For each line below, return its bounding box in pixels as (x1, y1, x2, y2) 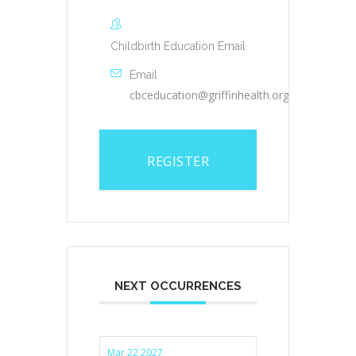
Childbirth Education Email (110, 40, 246, 53)
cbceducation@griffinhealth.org (130, 87, 289, 103)
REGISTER (147, 153, 209, 171)
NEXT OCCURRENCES (114, 279, 242, 294)
